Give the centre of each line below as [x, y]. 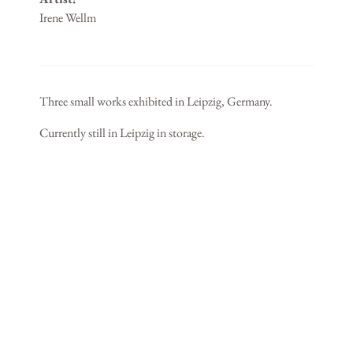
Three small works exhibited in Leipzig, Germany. [156, 101]
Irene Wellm [68, 17]
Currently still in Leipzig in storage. [122, 132]
